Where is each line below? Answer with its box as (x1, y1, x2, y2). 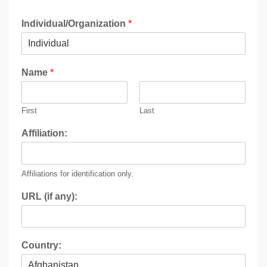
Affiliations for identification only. (21, 169, 133, 179)
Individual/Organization (21, 18, 128, 29)
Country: (21, 240, 61, 251)
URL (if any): (21, 191, 77, 202)
